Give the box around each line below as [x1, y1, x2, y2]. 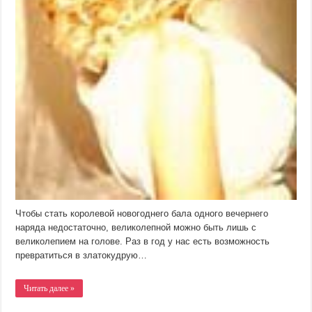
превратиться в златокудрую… [15, 250, 148, 261]
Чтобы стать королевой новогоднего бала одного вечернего [15, 208, 269, 219]
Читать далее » [24, 283, 75, 294]
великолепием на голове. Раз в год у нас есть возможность [15, 236, 270, 247]
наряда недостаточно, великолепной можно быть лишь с [15, 222, 257, 233]
